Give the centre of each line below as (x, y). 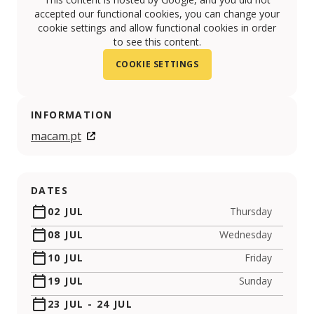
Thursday (251, 212)
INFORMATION (72, 115)
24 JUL (115, 304)
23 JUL (66, 304)
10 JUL (66, 258)
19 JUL (66, 281)
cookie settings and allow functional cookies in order (157, 28)
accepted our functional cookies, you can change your (157, 14)
